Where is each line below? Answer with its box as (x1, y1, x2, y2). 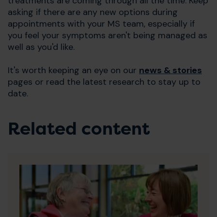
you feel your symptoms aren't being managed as (8, 30, 207, 42)
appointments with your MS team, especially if (8, 18, 195, 30)
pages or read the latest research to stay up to (8, 76, 201, 88)
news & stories (139, 64, 202, 77)
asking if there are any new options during (8, 6, 178, 18)
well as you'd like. (8, 41, 75, 53)
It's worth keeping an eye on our (8, 64, 139, 77)
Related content (8, 118, 150, 140)
